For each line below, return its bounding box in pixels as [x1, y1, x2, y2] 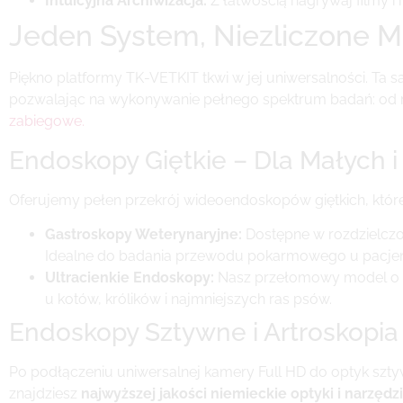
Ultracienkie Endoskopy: [45, 268, 214, 286]
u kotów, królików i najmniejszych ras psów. [45, 290, 332, 308]
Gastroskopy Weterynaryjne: [45, 225, 242, 243]
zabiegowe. [9, 112, 85, 130]
